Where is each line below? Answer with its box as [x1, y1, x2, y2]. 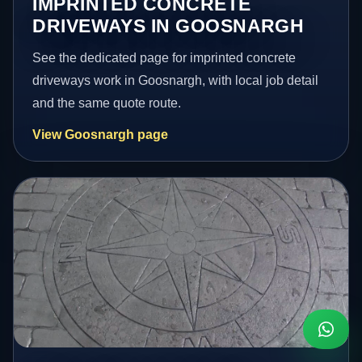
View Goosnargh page [32, 128, 169, 142]
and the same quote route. [32, 96, 182, 111]
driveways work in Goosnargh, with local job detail [32, 74, 319, 88]
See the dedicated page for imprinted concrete [32, 51, 297, 65]
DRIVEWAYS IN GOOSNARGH [32, 15, 305, 37]
